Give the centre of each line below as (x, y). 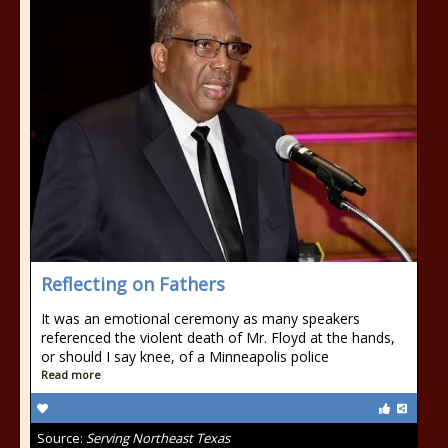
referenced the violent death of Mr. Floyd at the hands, (218, 337)
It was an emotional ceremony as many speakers (200, 318)
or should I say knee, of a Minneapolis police (185, 356)
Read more (71, 374)
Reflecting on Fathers (133, 284)
